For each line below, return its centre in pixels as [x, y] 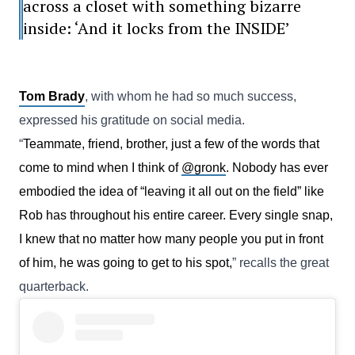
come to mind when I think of [100, 168]
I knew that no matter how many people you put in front [171, 239]
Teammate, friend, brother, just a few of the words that [171, 144]
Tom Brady [52, 96]
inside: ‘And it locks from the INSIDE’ [157, 28]
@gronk [204, 168]
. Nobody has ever [277, 168]
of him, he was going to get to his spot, [126, 263]
